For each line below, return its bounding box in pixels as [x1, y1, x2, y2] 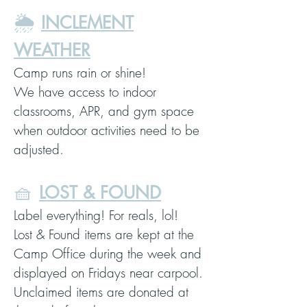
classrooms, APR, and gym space [14, 102, 194, 120]
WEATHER [14, 39, 90, 61]
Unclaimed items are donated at [14, 283, 188, 301]
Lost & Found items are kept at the [14, 225, 194, 243]
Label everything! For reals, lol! [14, 206, 178, 224]
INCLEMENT [41, 12, 134, 34]
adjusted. [14, 140, 64, 158]
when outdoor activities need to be [14, 121, 199, 139]
